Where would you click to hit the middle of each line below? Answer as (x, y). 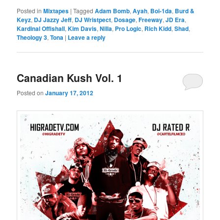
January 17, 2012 (69, 93)
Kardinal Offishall (41, 28)
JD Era (175, 19)
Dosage (125, 19)
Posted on (31, 93)
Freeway (151, 19)
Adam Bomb (112, 11)
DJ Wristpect (93, 19)
